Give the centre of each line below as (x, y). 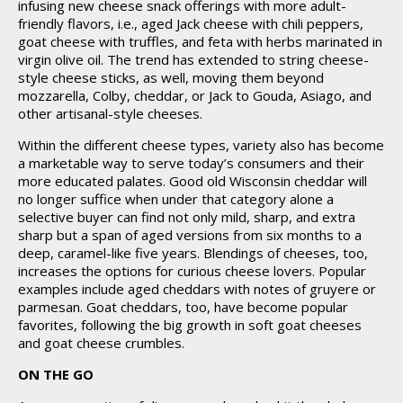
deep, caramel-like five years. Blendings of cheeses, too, (193, 253)
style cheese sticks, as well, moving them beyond (171, 77)
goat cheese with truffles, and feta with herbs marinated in (200, 41)
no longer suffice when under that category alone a (176, 199)
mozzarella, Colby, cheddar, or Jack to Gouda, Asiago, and (195, 95)
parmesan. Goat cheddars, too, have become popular (183, 307)
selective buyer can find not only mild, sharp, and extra (187, 217)
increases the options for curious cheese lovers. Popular (192, 271)
